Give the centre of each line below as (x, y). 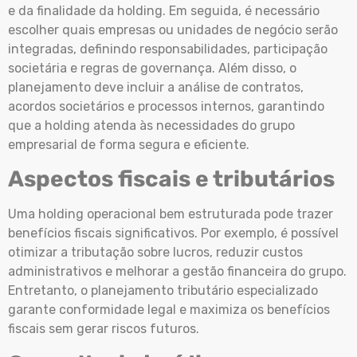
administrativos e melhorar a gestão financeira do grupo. (177, 272)
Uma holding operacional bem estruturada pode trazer (171, 214)
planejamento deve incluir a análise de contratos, (156, 87)
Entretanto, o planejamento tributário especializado (163, 291)
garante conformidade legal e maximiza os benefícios (169, 310)
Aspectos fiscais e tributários (171, 179)
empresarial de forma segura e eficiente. (130, 144)
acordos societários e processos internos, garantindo (166, 106)
